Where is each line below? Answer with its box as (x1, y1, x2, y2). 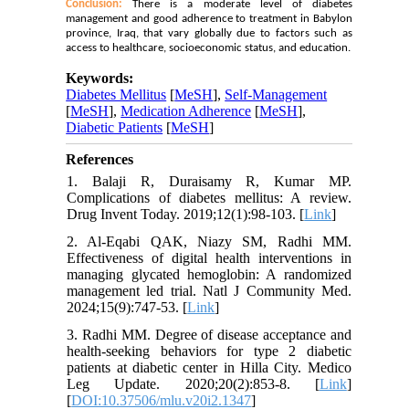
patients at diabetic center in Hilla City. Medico (67, 360, 351, 376)
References (66, 152, 134, 168)
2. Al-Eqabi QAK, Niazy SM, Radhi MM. (67, 234, 351, 250)
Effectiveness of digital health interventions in (67, 250, 351, 267)
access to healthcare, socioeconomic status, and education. (66, 42, 351, 55)
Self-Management (225, 87, 328, 103)
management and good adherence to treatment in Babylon (66, 13, 352, 26)
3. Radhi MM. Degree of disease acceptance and (67, 327, 351, 343)
